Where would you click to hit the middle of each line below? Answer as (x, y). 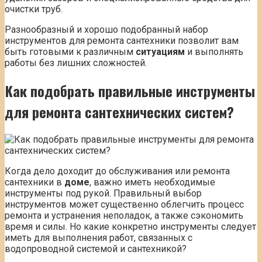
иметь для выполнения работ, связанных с (99, 238)
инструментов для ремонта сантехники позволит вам (122, 41)
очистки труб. (34, 9)
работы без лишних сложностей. (76, 63)
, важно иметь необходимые (152, 182)
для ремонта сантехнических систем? (119, 112)
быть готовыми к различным (70, 52)
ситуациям (160, 52)
